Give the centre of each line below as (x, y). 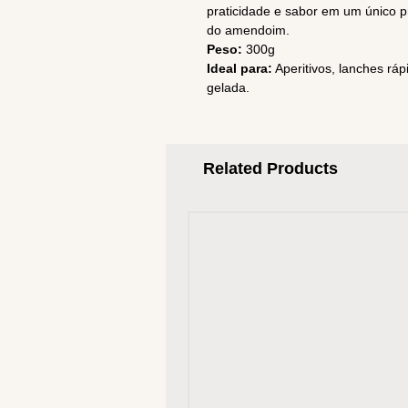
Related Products (270, 168)
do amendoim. (248, 30)
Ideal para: (240, 68)
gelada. (228, 87)
